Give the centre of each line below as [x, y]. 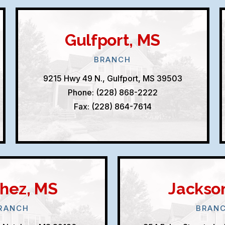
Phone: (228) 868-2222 [113, 92]
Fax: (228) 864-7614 [113, 106]
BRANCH [113, 60]
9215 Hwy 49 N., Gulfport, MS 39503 [113, 78]
